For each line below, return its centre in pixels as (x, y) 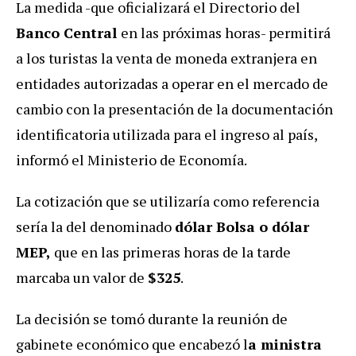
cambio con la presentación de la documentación (174, 108)
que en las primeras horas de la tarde (171, 252)
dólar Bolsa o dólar (242, 226)
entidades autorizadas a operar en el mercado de (172, 83)
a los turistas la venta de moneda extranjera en (166, 58)
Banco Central (68, 32)
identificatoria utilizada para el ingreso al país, (166, 134)
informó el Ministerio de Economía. (132, 159)
